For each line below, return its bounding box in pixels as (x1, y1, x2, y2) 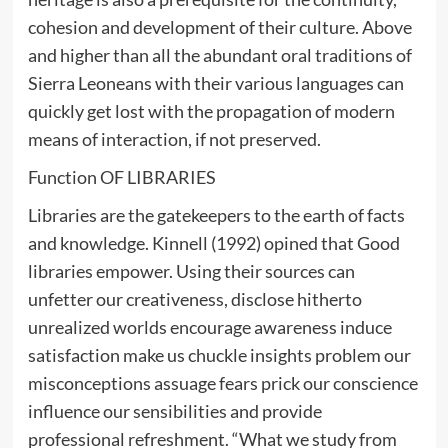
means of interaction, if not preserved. (27, 127, 321, 150)
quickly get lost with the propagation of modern (27, 99, 395, 122)
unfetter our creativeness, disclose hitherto (27, 287, 362, 310)
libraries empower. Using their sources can (27, 259, 355, 282)
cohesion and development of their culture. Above (27, 15, 412, 38)
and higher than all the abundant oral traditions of (27, 43, 412, 66)
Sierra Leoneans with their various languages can (27, 71, 404, 94)
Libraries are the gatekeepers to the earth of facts (27, 203, 405, 226)
